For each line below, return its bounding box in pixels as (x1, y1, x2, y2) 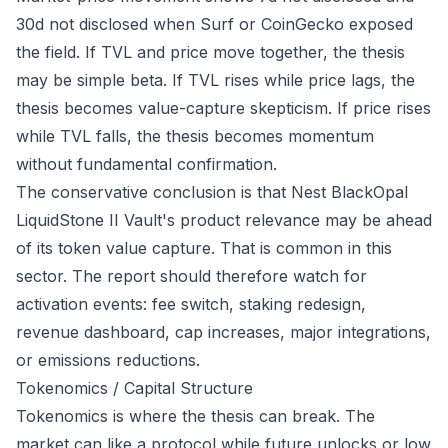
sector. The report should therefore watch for (16, 266, 367, 286)
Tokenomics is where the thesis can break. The (16, 406, 375, 426)
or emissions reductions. (16, 350, 200, 370)
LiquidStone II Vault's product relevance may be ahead (16, 210, 432, 230)
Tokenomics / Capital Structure (16, 378, 253, 398)
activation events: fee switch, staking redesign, (16, 294, 366, 314)
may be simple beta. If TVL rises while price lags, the (16, 70, 415, 90)
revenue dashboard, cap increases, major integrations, (16, 322, 431, 342)
